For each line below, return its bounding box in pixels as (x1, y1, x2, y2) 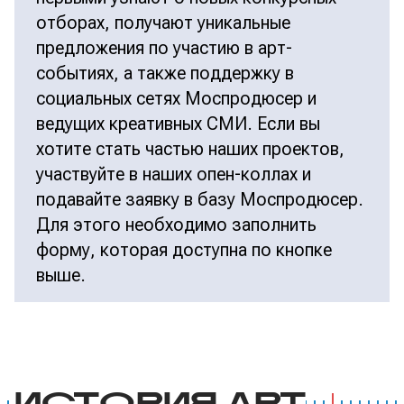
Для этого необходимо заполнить (36, 214, 317, 235)
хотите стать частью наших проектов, (36, 138, 344, 160)
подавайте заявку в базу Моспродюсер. (36, 188, 363, 210)
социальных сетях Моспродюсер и (36, 87, 317, 109)
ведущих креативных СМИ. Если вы (36, 113, 320, 134)
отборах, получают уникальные (36, 12, 290, 33)
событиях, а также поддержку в (36, 62, 294, 84)
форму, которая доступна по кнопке (36, 239, 332, 261)
